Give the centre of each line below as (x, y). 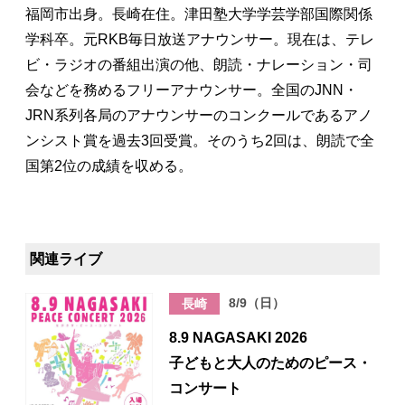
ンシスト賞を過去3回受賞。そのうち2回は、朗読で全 (200, 141)
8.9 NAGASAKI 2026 (239, 337)
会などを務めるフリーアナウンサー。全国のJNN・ (192, 90)
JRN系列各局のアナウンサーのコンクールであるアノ (199, 116)
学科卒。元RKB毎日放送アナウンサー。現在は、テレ (200, 40)
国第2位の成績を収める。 (109, 166)
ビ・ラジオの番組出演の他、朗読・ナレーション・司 (199, 65)
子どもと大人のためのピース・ (271, 363)
